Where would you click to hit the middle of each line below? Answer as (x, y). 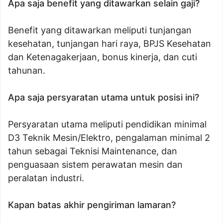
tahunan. (27, 70)
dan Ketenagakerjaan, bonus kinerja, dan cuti (103, 57)
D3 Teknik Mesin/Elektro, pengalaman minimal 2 (109, 138)
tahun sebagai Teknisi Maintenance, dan (93, 151)
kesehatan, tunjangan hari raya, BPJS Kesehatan (110, 44)
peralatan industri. (46, 178)
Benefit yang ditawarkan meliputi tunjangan (100, 30)
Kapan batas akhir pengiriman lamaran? (92, 205)
